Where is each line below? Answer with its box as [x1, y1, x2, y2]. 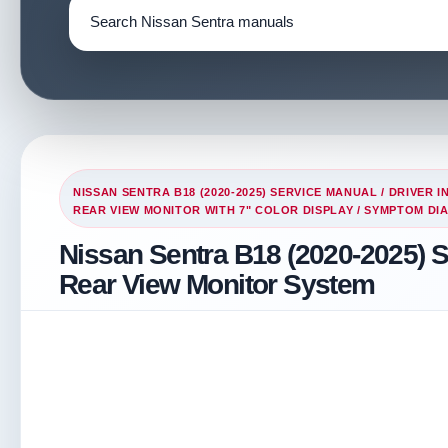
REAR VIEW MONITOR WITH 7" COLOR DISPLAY [73, 204, 354, 216]
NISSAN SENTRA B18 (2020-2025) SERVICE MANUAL [73, 186, 378, 198]
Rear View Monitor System [59, 269, 375, 300]
